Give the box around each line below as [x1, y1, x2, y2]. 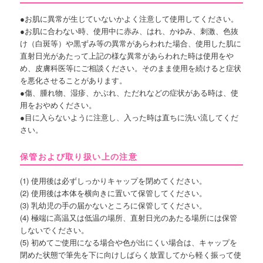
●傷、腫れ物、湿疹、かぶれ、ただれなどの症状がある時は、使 [20, 87, 239, 99]
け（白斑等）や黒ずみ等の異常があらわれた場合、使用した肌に [20, 38, 242, 49]
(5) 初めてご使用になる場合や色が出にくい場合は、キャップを [20, 237, 238, 248]
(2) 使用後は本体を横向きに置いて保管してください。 [20, 187, 207, 199]
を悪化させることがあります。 [20, 75, 127, 86]
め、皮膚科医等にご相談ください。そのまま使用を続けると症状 [20, 62, 242, 74]
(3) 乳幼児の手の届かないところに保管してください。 [20, 200, 207, 211]
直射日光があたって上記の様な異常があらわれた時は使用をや [20, 50, 234, 62]
